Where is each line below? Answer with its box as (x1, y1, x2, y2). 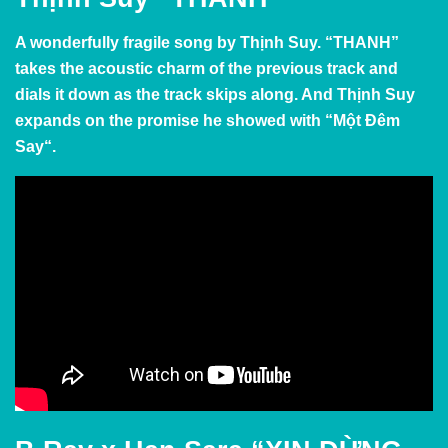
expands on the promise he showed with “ (15, 111, 333, 129)
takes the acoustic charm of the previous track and (15, 59, 398, 77)
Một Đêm (333, 111, 400, 129)
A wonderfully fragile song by (15, 33, 240, 51)
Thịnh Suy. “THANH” (240, 33, 399, 51)
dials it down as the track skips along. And (15, 85, 337, 103)
